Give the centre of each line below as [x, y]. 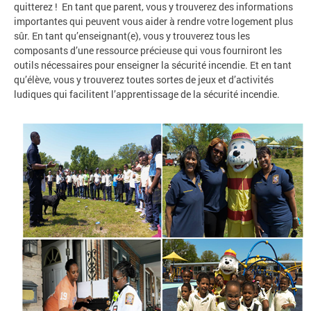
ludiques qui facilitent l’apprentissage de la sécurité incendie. [148, 94]
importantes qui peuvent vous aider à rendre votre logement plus [153, 21]
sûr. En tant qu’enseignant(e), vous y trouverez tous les [132, 35]
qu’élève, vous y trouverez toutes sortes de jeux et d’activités [144, 79]
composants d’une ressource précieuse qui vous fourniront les [148, 50]
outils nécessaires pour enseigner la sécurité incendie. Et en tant [153, 65]
